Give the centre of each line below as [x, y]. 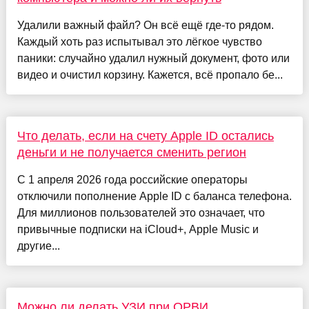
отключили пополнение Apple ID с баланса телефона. [154, 197]
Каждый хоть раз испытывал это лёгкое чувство [139, 42]
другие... [38, 246]
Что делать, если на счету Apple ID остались [145, 136]
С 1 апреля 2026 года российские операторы [132, 180]
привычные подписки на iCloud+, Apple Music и [138, 230]
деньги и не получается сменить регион [131, 153]
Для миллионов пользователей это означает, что [141, 213]
